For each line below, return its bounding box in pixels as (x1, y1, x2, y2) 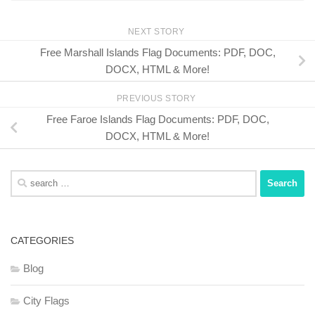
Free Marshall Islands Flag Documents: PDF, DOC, (39, 46, 276, 58)
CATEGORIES (11, 234, 74, 246)
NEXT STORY (127, 26, 188, 37)
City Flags (23, 294, 70, 307)
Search (10, 171, 43, 184)
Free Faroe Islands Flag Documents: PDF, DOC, (46, 113, 269, 126)
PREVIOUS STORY (116, 94, 199, 104)
